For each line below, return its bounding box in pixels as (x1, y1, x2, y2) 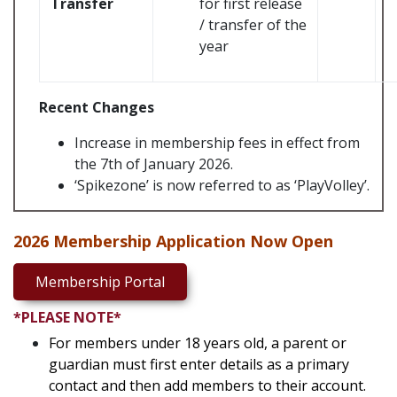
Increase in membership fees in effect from (74, 133, 360, 152)
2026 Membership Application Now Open (13, 230, 333, 252)
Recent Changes (39, 97, 154, 117)
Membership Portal (35, 272, 165, 292)
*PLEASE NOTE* (13, 307, 121, 327)
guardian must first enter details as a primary (49, 354, 349, 374)
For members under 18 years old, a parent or (49, 333, 346, 353)
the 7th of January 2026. (74, 154, 233, 174)
